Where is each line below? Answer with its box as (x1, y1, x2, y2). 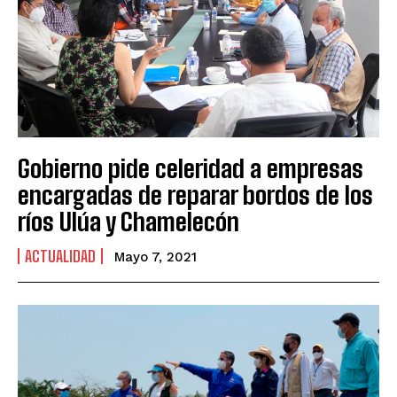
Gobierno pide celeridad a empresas (18, 152, 363, 183)
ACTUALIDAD (25, 245, 96, 266)
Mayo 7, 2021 (114, 248, 197, 265)
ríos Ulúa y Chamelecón (18, 206, 239, 237)
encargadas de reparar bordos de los (18, 179, 373, 210)
